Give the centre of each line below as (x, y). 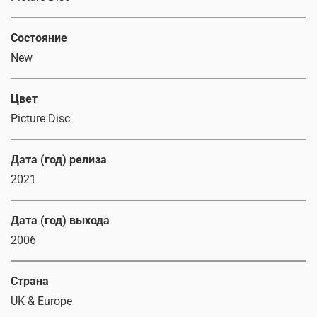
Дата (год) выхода (60, 221)
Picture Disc (40, 119)
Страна (30, 282)
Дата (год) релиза (59, 160)
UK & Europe (41, 301)
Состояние (39, 38)
